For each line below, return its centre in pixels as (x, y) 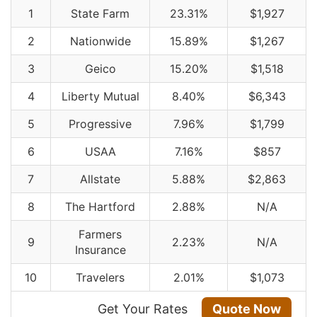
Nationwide (100, 41)
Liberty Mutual (100, 96)
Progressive (100, 123)
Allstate (100, 179)
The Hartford (100, 206)
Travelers (100, 277)
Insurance (100, 249)
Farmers (100, 234)
